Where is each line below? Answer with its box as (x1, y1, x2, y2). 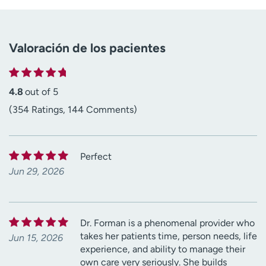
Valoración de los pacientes (9, 40, 166, 55)
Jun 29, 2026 (9, 165, 64, 177)
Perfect (80, 150, 112, 162)
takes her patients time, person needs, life (80, 230, 257, 242)
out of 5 (25, 85, 58, 97)
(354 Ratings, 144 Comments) (9, 103, 137, 115)
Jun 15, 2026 (9, 232, 63, 243)
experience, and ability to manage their (80, 243, 245, 255)
